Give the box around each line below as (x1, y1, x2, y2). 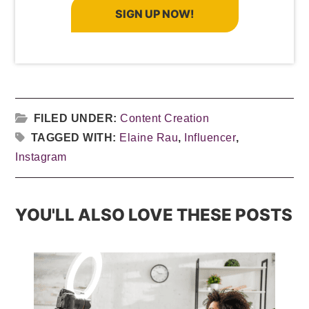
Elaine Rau (119, 131, 179, 143)
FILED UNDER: (33, 112, 121, 124)
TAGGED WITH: (30, 131, 120, 143)
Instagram (15, 150, 67, 163)
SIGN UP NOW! (115, 6, 194, 21)
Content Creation (120, 112, 210, 124)
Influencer (184, 131, 237, 143)
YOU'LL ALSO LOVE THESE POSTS (15, 204, 293, 225)
